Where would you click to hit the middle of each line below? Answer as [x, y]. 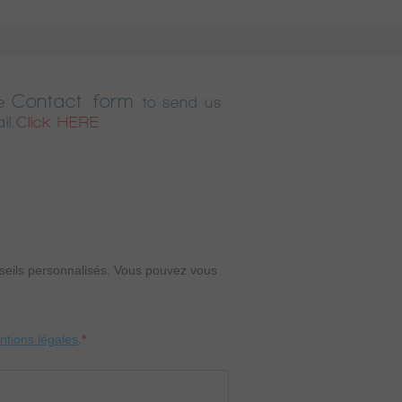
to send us [182, 102]
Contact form [73, 101]
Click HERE [58, 122]
